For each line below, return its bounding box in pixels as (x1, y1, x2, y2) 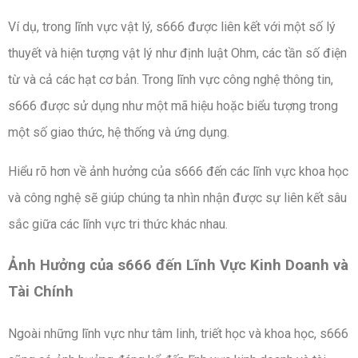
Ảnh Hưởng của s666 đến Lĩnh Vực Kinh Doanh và (8, 256, 348, 274)
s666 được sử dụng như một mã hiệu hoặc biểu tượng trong (8, 98, 338, 114)
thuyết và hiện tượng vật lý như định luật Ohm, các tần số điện (8, 46, 347, 62)
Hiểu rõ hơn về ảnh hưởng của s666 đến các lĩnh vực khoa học (8, 164, 348, 180)
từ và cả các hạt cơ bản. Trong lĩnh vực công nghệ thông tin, (8, 72, 333, 88)
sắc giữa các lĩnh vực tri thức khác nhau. (8, 217, 228, 233)
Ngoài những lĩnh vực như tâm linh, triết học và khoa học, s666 (8, 325, 348, 341)
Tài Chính (8, 282, 74, 300)
